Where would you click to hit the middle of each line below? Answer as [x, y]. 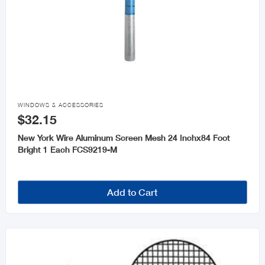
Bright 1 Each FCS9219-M [67, 150]
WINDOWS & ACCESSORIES [60, 105]
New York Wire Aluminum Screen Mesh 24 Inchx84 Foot [124, 138]
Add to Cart [132, 192]
